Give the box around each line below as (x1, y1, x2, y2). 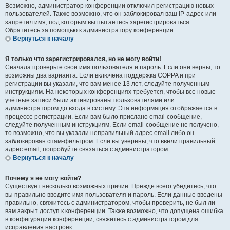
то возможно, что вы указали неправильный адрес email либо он (5, 129, 194, 137)
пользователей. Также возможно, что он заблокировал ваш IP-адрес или (5, 10, 216, 17)
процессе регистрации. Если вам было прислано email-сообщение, (5, 113, 202, 120)
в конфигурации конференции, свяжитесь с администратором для (5, 216, 198, 223)
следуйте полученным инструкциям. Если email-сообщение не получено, (5, 121, 219, 128)
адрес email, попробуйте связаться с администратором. (5, 146, 169, 153)
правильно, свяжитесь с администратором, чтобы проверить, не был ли (5, 199, 215, 206)
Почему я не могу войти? (5, 175, 81, 182)
